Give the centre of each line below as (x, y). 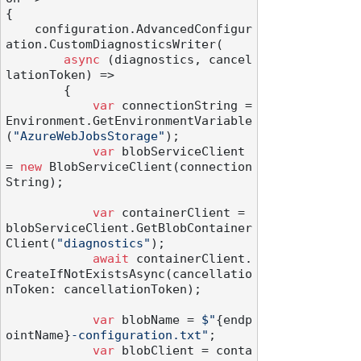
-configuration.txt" (140, 336)
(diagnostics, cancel (176, 60)
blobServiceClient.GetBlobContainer (129, 228)
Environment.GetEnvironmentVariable (129, 121)
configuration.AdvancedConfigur (20, 29)
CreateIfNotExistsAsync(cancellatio (129, 274)
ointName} (38, 336)
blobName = (158, 320)
